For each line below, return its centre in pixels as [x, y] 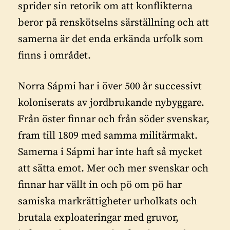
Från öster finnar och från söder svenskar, [114, 119]
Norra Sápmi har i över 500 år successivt [110, 87]
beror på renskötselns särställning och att [113, 23]
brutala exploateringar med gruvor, [98, 218]
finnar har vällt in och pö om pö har [100, 185]
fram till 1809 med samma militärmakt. [108, 136]
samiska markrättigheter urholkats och [108, 202]
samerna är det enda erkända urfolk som [111, 39]
